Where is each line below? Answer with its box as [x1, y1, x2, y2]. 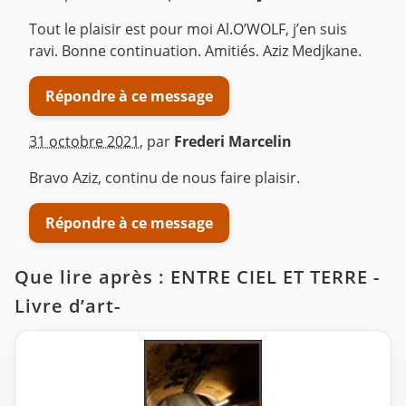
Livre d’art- [14, 294, 121, 319]
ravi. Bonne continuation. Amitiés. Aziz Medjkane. [29, 41, 362, 62]
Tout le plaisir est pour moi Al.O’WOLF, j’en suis [29, 19, 347, 40]
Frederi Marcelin [174, 131, 292, 152]
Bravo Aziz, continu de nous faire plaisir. [29, 168, 300, 188]
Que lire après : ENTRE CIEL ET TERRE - [14, 265, 380, 290]
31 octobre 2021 [29, 131, 140, 152]
